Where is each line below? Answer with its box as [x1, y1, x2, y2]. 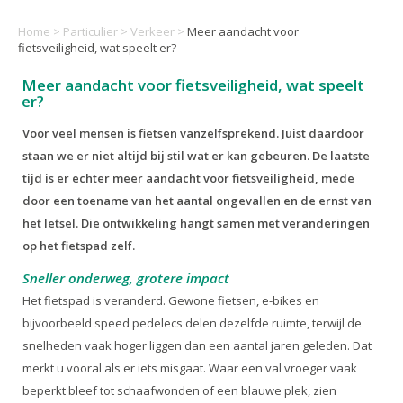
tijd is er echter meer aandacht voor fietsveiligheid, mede [22, 169, 354, 186]
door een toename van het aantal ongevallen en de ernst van [22, 192, 372, 209]
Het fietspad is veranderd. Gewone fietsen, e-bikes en [22, 291, 319, 309]
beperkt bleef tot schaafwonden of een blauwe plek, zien [22, 381, 336, 399]
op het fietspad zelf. [22, 237, 135, 254]
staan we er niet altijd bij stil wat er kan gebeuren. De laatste [22, 147, 370, 164]
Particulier [63, 22, 118, 40]
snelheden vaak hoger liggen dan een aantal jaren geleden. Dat [22, 336, 372, 354]
